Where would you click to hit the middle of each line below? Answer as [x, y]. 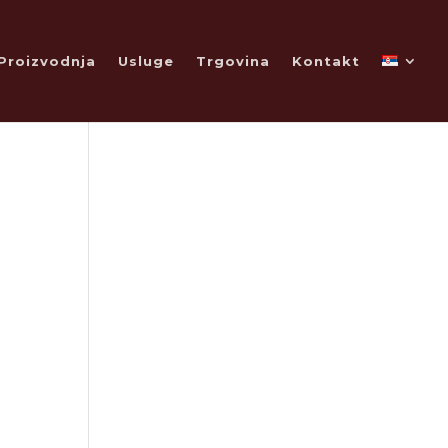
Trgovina [233, 61]
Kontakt [326, 61]
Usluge [146, 61]
